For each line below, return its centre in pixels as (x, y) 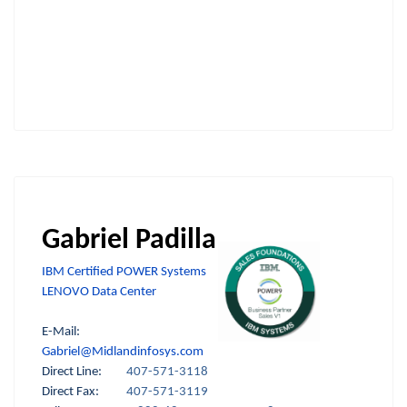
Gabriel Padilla (129, 240)
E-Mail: (83, 332)
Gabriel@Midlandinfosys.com (123, 352)
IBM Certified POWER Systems (124, 272)
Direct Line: (84, 372)
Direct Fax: (70, 392)
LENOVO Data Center (99, 292)
